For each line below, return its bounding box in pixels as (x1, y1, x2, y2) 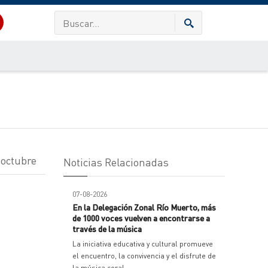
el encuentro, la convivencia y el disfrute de (72, 251, 216, 260)
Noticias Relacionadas (63, 155, 169, 169)
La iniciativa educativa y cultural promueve (72, 239, 213, 248)
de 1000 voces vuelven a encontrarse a (72, 212, 210, 223)
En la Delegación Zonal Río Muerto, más (72, 202, 216, 212)
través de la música (72, 223, 142, 234)
